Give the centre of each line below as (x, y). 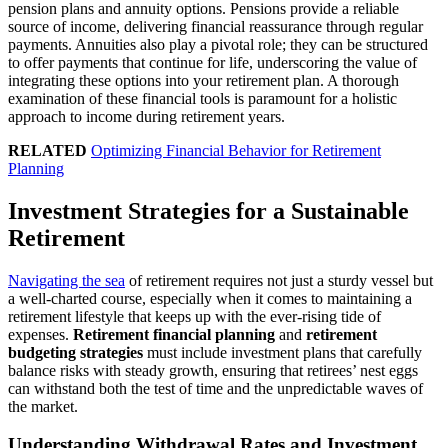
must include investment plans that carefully (282, 352)
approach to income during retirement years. (146, 116)
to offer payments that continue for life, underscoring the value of (212, 62)
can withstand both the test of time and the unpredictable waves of (215, 388)
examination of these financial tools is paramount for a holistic (202, 98)
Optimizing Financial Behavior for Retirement (236, 150)
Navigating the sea (66, 280)
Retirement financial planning (174, 334)
